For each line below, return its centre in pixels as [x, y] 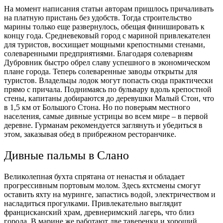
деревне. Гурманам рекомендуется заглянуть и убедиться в [103, 125]
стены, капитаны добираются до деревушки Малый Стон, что [109, 98]
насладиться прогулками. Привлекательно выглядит [93, 203]
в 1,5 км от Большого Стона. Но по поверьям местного [97, 107]
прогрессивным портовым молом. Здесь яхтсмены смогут [102, 185]
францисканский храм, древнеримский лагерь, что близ [99, 212]
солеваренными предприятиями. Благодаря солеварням [98, 53]
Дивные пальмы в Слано [66, 155]
